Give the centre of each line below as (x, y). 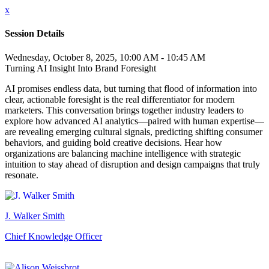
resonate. (22, 175)
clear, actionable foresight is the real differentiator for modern (120, 99)
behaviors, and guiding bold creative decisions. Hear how (113, 142)
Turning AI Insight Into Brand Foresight (80, 68)
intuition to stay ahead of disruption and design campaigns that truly (132, 164)
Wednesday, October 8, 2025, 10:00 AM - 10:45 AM (105, 57)
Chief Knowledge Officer (53, 236)
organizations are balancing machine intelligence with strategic (123, 153)
